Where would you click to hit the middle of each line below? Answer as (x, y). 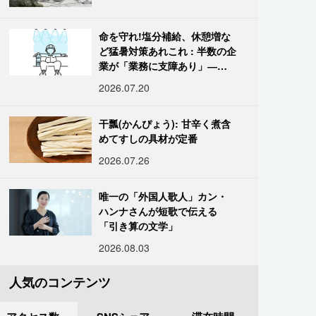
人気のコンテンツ (60, 282)
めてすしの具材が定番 (148, 138)
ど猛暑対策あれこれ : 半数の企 (168, 50)
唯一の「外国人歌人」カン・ (163, 196)
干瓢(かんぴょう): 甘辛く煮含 (165, 123)
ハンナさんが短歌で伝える (158, 211)
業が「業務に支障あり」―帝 (163, 65)
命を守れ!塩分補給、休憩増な (165, 36)
